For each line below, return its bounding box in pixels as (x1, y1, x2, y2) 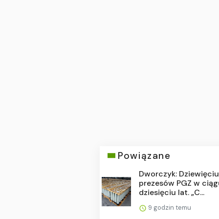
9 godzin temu (147, 203, 192, 212)
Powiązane (118, 149, 171, 162)
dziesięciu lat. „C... (139, 187, 205, 197)
